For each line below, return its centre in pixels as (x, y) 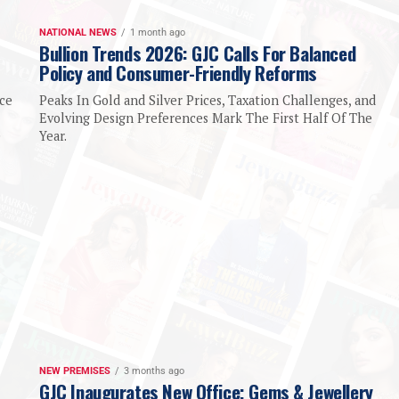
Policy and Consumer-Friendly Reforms (179, 73)
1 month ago (158, 33)
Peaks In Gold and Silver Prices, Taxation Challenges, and (208, 101)
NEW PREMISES (75, 371)
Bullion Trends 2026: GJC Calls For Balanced (198, 53)
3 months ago (154, 371)
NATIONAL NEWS (78, 33)
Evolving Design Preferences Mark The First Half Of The (206, 118)
